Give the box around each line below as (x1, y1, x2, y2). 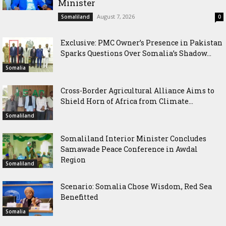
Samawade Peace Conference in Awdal (61, 144, 198, 154)
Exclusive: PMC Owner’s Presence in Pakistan (61, 37, 222, 47)
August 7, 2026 (97, 12, 135, 20)
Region (61, 154, 86, 164)
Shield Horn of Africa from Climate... (61, 96, 193, 106)
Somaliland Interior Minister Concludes (61, 133, 206, 143)
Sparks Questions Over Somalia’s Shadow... (61, 48, 211, 58)
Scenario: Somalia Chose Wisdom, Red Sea (61, 181, 212, 191)
